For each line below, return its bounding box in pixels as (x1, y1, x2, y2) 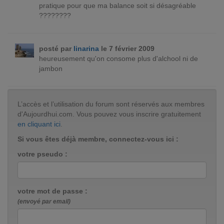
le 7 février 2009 (98, 44, 154, 52)
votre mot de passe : (17, 187, 87, 195)
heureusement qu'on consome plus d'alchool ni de (38, 54, 198, 62)
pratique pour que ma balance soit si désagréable (38, 1, 196, 9)
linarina (73, 44, 99, 52)
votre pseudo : (17, 150, 67, 158)
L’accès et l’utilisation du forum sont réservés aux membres (17, 100, 204, 108)
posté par (38, 44, 73, 52)
